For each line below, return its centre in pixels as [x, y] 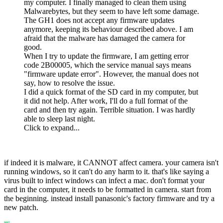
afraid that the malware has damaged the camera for [105, 38]
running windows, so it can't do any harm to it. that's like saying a [107, 171]
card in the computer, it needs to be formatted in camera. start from [108, 189]
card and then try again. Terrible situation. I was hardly [110, 110]
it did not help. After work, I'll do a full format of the [106, 101]
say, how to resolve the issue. [69, 83]
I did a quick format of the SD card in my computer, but [111, 92]
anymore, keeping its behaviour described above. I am [109, 29]
